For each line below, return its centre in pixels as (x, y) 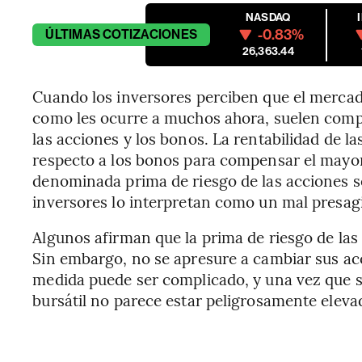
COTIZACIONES (150, 34)
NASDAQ (268, 17)
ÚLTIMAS (73, 34)
